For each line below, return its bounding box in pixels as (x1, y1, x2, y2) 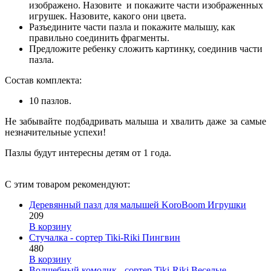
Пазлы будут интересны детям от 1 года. (5, 147, 171, 158)
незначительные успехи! (5, 126, 108, 137)
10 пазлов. (29, 95, 74, 106)
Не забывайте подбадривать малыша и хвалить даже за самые (5, 116, 266, 126)
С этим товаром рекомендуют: (5, 178, 130, 189)
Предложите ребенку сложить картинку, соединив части (29, 43, 263, 54)
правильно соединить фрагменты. (29, 32, 169, 43)
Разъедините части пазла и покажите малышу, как (29, 21, 235, 32)
